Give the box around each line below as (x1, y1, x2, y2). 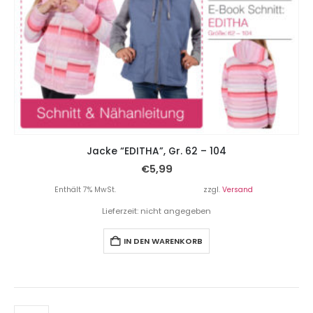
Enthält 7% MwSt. (54, 184, 116, 195)
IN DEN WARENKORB (124, 235, 203, 247)
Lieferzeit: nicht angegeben (102, 205, 211, 217)
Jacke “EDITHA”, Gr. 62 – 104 (87, 144, 226, 158)
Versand (221, 184, 253, 195)
